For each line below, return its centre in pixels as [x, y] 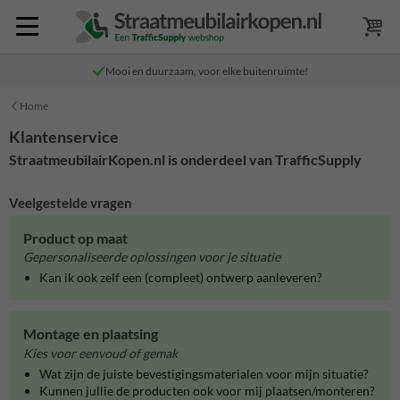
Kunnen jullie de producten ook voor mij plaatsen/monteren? [207, 390]
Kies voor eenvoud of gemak [100, 353]
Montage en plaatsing [91, 334]
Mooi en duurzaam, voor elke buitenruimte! [206, 71]
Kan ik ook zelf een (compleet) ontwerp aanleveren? [181, 278]
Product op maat [75, 237]
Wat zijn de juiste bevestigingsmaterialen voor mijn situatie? [204, 373]
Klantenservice [64, 137]
